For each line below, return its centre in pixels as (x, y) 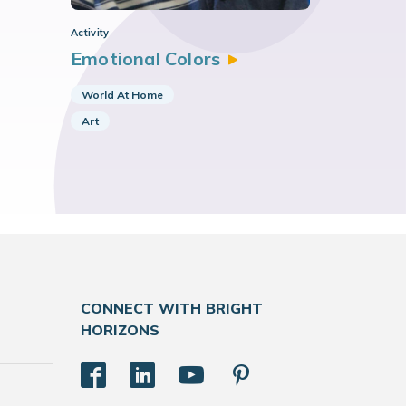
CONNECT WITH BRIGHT (171, 308)
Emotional (118, 58)
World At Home (122, 95)
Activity (90, 33)
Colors (193, 58)
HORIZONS (120, 330)
